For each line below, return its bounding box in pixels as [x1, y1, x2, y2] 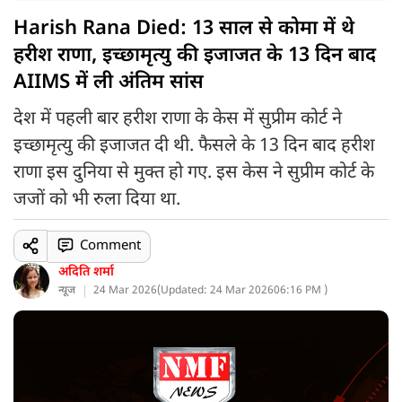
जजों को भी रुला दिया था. [13, 188, 180, 212]
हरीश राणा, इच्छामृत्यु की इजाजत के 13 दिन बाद [13, 43, 376, 69]
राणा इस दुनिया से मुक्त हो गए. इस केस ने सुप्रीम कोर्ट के [13, 162, 374, 185]
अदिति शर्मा [58, 264, 114, 281]
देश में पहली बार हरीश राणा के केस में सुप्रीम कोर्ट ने [13, 108, 342, 131]
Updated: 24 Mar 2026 [161, 284, 274, 298]
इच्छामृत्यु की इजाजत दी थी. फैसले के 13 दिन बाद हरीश [13, 135, 375, 158]
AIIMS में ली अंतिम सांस [13, 70, 204, 96]
